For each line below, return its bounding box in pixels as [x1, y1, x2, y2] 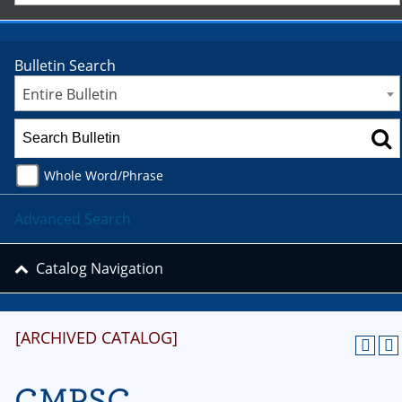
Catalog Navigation [36, 258, 163, 278]
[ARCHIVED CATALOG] [15, 327, 178, 348]
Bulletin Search [14, 56, 116, 75]
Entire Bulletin [22, 84, 118, 104]
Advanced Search [14, 208, 131, 229]
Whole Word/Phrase [44, 166, 163, 184]
